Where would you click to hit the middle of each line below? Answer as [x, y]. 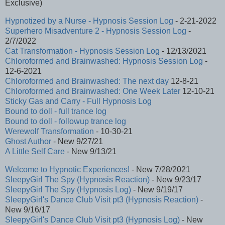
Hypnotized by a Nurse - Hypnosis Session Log [89, 21]
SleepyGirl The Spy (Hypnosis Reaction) [77, 179]
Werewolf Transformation [49, 131]
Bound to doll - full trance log [56, 111]
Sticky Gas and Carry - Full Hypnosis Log [78, 101]
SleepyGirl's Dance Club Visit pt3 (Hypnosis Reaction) [102, 199]
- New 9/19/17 [157, 189]
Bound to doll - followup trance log [66, 121]
